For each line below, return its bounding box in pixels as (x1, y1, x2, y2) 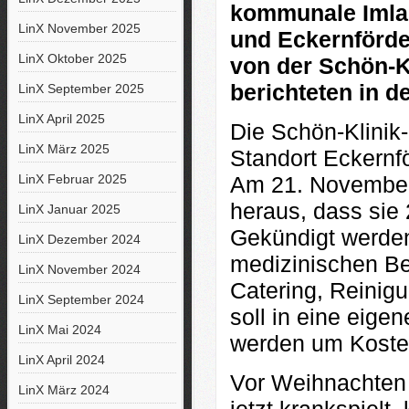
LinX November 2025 (17, 21, 141, 36)
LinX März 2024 (17, 383, 110, 397)
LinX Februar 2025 (17, 172, 127, 186)
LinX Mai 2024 (17, 322, 101, 337)
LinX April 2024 (17, 352, 105, 367)
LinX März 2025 (17, 142, 110, 156)
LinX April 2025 (17, 111, 105, 126)
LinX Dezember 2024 (17, 232, 141, 246)
